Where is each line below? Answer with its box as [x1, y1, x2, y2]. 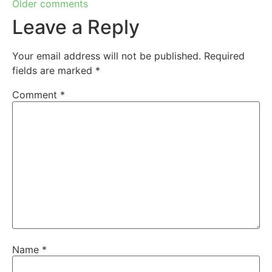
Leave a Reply [12, 15, 140, 39]
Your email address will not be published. [12, 50, 201, 63]
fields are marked [12, 64, 95, 77]
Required [204, 50, 245, 63]
